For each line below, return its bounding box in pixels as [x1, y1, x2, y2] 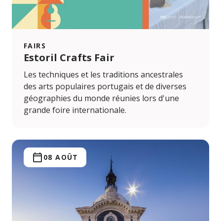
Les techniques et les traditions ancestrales [24, 69, 183, 80]
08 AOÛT [43, 152, 78, 162]
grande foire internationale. [24, 105, 126, 116]
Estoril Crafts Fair [24, 51, 114, 65]
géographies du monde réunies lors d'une [24, 93, 179, 104]
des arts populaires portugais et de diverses [24, 81, 186, 92]
